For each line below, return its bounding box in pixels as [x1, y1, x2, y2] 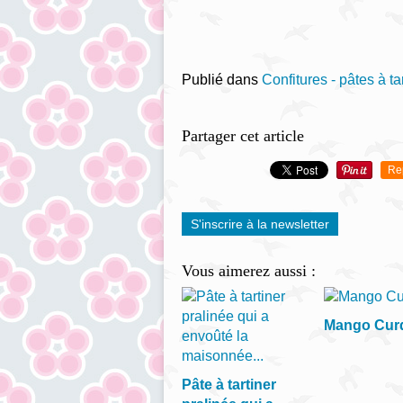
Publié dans [182, 72, 258, 87]
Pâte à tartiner [182, 377, 276, 392]
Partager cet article [182, 127, 304, 145]
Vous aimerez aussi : [182, 262, 316, 280]
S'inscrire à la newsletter [191, 217, 329, 231]
